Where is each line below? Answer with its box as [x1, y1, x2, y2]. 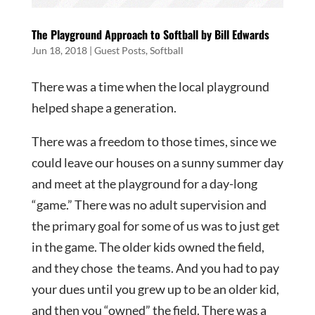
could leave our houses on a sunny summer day [31, 155, 283, 171]
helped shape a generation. [31, 100, 176, 116]
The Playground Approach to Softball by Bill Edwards [31, 26, 269, 44]
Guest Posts [94, 44, 146, 57]
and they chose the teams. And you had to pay [31, 260, 279, 276]
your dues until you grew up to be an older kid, [31, 281, 279, 297]
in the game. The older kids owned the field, [31, 239, 264, 255]
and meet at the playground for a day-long [31, 176, 257, 192]
